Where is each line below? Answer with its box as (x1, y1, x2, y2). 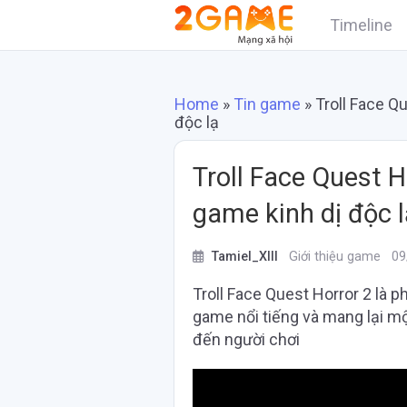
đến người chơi (193, 330, 300, 349)
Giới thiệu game (289, 249, 381, 264)
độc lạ (174, 113, 219, 132)
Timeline (330, 15, 393, 35)
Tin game (233, 94, 301, 114)
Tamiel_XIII (208, 249, 282, 264)
